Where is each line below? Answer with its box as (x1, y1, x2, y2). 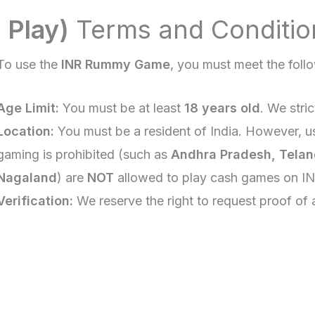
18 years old (184, 100, 260, 115)
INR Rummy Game (61, 57, 170, 72)
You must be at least (59, 100, 184, 115)
